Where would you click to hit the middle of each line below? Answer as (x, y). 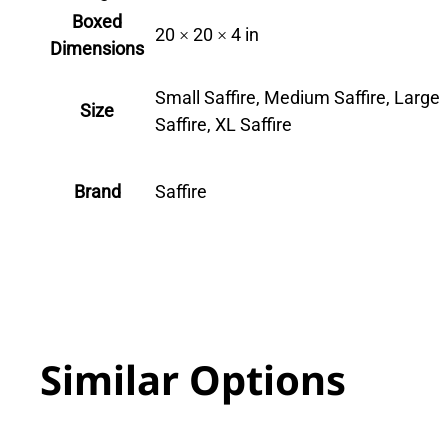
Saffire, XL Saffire (223, 125)
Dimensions (97, 49)
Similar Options (193, 380)
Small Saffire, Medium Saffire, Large (297, 98)
